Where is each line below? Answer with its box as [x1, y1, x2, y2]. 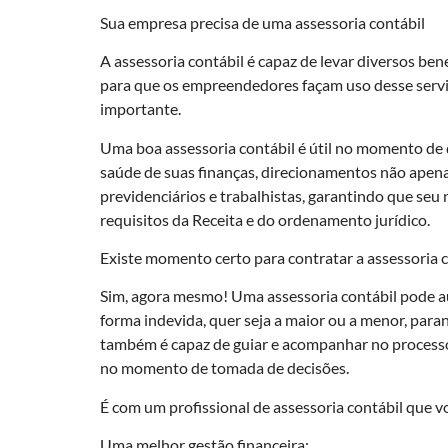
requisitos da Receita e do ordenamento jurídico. [100, 209, 430, 229]
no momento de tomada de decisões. [100, 358, 349, 378]
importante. [100, 99, 181, 119]
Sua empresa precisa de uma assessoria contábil [100, 12, 425, 32]
